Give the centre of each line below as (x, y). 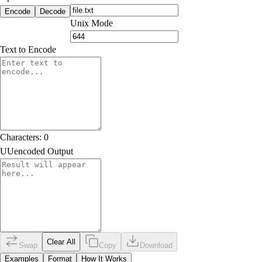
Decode (53, 11)
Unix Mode (92, 23)
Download (156, 245)
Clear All (61, 242)
